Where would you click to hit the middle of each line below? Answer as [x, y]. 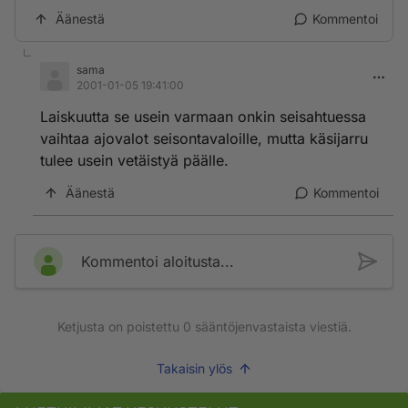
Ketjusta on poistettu [120, 326]
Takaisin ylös [194, 368]
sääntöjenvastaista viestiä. [271, 326]
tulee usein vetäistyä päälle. [134, 160]
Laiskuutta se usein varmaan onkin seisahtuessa [203, 117]
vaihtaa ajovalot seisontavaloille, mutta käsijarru [204, 138]
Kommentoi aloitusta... [158, 261]
